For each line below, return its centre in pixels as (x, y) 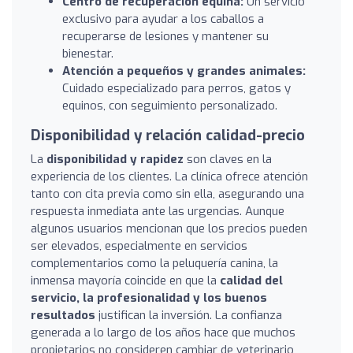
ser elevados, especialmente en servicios (139, 245)
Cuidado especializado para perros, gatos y (176, 88)
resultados (63, 315)
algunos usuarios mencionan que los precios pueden (169, 228)
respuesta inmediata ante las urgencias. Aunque (158, 211)
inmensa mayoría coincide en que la (125, 280)
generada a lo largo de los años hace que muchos (163, 332)
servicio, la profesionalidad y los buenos (149, 297)
